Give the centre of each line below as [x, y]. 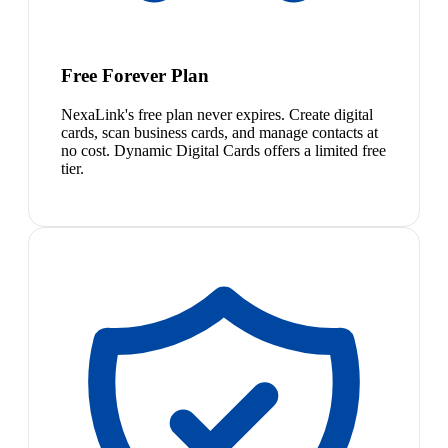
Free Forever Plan [135, 76]
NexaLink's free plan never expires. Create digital [217, 114]
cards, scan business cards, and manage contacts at [219, 132]
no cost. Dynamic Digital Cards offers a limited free [223, 150]
